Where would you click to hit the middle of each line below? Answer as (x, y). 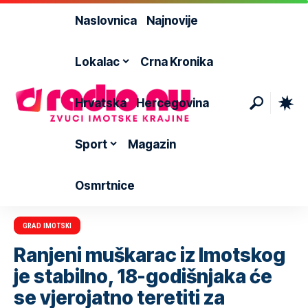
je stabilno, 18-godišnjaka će (143, 277)
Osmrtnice (104, 185)
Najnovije (172, 20)
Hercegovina (172, 103)
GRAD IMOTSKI (47, 225)
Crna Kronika (176, 62)
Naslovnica (106, 20)
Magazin (152, 144)
